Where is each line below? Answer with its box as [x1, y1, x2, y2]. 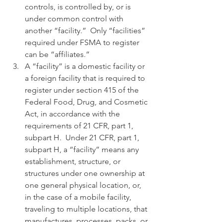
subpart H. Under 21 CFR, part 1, [25, 133, 141, 142]
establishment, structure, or [25, 157, 122, 166]
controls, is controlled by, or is [25, 2, 133, 11]
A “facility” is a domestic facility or [25, 61, 147, 71]
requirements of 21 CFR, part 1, [25, 121, 135, 130]
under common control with [25, 14, 125, 23]
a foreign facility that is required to [25, 73, 147, 83]
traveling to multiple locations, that [25, 204, 149, 214]
